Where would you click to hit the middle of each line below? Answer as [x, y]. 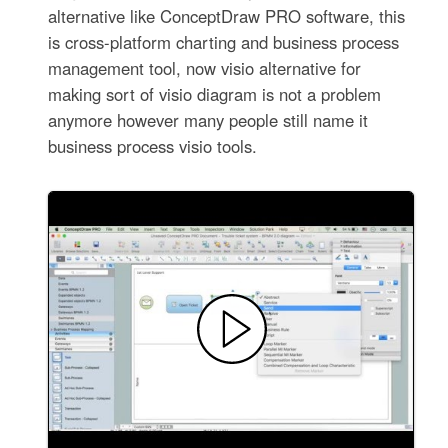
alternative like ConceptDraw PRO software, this [227, 16]
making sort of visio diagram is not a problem [215, 94]
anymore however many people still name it [208, 120]
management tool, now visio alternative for [205, 68]
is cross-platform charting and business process [224, 42]
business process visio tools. [153, 146]
